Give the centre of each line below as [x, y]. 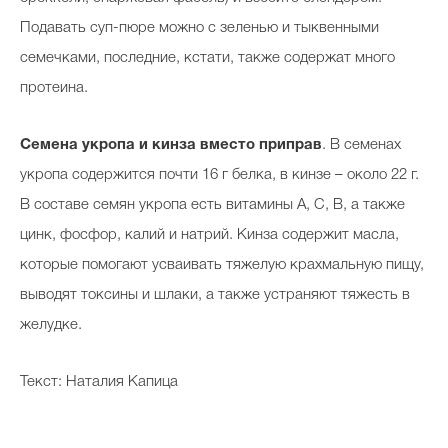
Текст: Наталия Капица [99, 382]
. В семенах [361, 145]
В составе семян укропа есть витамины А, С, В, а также [212, 205]
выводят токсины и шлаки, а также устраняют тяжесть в [215, 295]
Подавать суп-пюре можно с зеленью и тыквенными [199, 28]
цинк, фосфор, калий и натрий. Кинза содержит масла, [209, 235]
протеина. [54, 88]
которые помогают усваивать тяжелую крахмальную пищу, [222, 265]
